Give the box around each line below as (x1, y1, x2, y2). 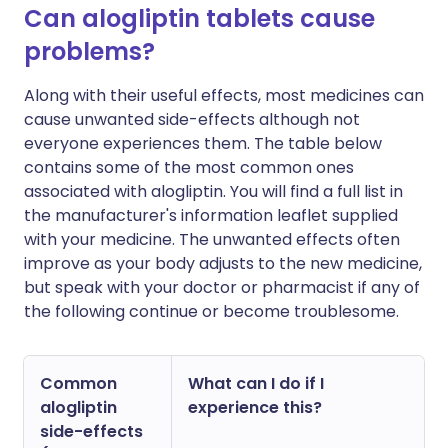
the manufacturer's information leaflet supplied (24, 204, 398, 227)
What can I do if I (188, 372, 324, 395)
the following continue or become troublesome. (24, 300, 399, 323)
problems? (24, 35, 155, 68)
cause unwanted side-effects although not (24, 108, 360, 131)
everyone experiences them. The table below (24, 132, 382, 155)
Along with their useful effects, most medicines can (24, 84, 424, 107)
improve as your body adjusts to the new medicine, (24, 252, 422, 275)
